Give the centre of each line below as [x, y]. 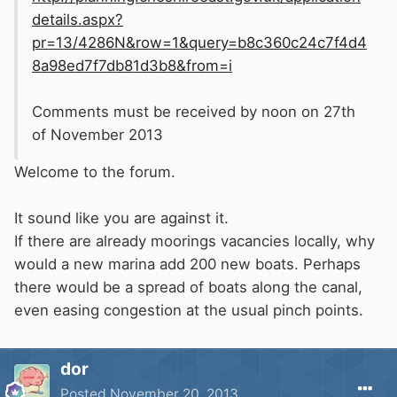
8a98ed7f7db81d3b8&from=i [132, 66]
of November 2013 [97, 135]
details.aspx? [78, 20]
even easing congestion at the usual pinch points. [189, 311]
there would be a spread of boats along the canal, [188, 288]
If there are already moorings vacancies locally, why [195, 241]
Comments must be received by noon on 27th [194, 112]
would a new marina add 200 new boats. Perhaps [187, 265]
